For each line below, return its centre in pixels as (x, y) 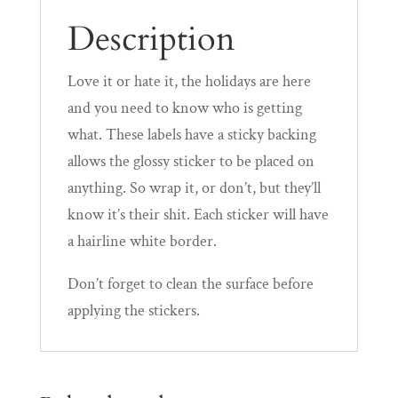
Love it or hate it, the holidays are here (189, 81)
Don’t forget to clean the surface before (190, 283)
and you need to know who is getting (184, 107)
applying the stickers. (133, 310)
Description (151, 39)
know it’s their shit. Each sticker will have (198, 214)
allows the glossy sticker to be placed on (191, 161)
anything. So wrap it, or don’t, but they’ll (194, 187)
